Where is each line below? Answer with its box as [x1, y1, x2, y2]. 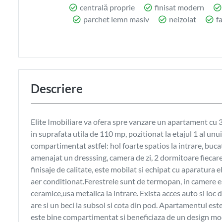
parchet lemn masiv [82, 14, 150, 24]
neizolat [167, 14, 197, 24]
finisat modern [153, 2, 205, 12]
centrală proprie [78, 2, 135, 12]
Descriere [31, 81, 83, 96]
